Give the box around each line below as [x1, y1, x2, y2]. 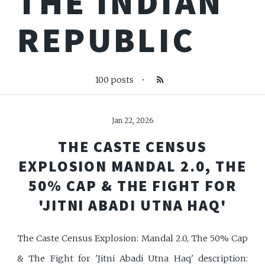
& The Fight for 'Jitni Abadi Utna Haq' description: [17, 253, 248, 264]
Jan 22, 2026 [112, 116, 153, 125]
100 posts [95, 75, 135, 86]
